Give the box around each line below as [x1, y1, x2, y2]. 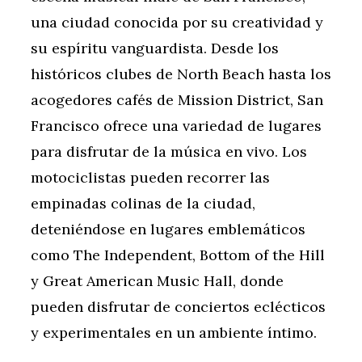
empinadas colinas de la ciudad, [31, 194, 255, 213]
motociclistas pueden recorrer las [31, 168, 270, 187]
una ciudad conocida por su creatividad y [31, 13, 323, 32]
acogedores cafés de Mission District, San [31, 90, 323, 110]
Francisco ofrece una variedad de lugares [31, 116, 322, 136]
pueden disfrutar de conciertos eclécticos [31, 297, 326, 317]
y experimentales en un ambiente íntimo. [31, 323, 317, 343]
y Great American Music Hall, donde [31, 271, 284, 291]
